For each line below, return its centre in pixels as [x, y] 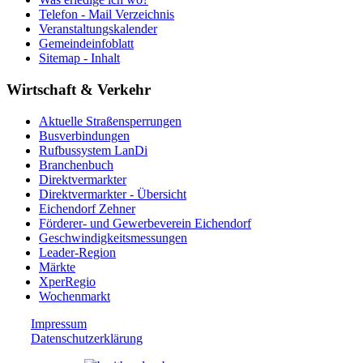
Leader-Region [77, 252]
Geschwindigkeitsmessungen [113, 237]
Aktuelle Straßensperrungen [110, 121]
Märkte [57, 267]
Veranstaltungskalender [98, 29]
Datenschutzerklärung [87, 338]
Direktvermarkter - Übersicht [113, 194]
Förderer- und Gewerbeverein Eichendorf [145, 223]
